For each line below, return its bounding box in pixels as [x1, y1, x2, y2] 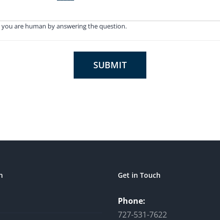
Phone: [118, 195, 145, 206]
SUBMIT [93, 58, 127, 71]
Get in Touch [118, 170, 161, 180]
